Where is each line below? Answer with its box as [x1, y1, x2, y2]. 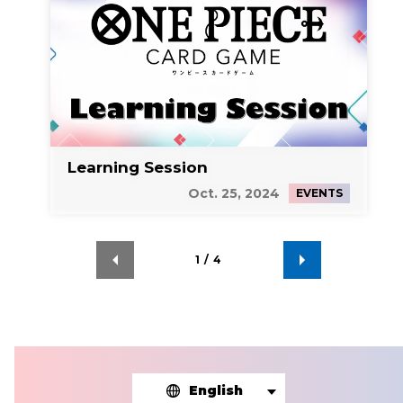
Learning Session [67, 158, 208, 176]
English [188, 382, 243, 399]
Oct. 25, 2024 [188, 184, 280, 201]
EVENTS [296, 186, 343, 200]
